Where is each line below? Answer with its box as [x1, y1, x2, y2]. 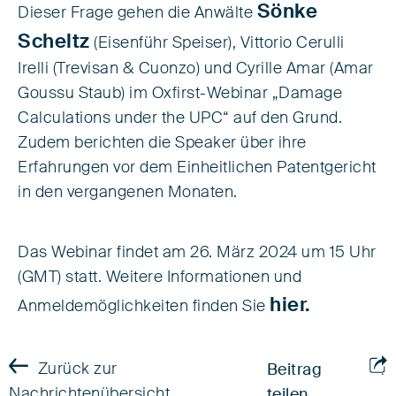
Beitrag [266, 362, 323, 378]
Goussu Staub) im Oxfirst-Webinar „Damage [18, 86, 342, 102]
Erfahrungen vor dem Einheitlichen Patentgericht [18, 160, 377, 176]
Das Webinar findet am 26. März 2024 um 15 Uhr [18, 245, 377, 261]
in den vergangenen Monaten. [18, 185, 238, 201]
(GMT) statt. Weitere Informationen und [18, 270, 301, 286]
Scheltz [18, 32, 90, 51]
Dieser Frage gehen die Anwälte [18, 5, 257, 21]
